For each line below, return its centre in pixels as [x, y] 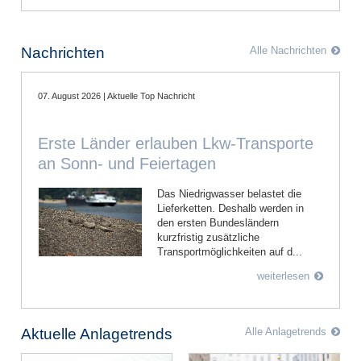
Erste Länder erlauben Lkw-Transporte [176, 143]
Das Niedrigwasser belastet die [229, 193]
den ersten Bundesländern [218, 222]
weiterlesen [283, 276]
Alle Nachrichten [288, 50]
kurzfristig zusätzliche [208, 237]
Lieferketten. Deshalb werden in [230, 208]
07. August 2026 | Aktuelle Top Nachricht [179, 95]
